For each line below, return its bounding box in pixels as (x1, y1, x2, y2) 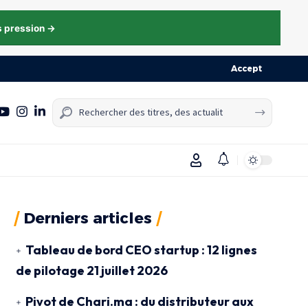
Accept (231, 63, 262, 74)
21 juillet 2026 (86, 262, 168, 278)
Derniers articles (23, 208, 152, 228)
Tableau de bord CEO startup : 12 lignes (25, 241, 257, 258)
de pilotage (15, 262, 85, 278)
